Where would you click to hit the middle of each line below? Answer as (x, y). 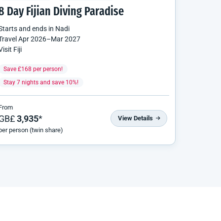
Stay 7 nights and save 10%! (41, 82)
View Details (136, 118)
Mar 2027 (66, 39)
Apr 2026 (32, 39)
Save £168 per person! (33, 69)
